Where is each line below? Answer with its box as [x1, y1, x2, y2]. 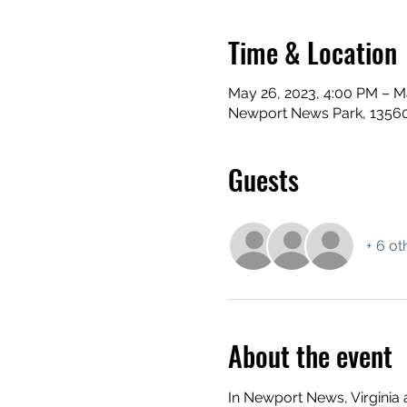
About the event [227, 335, 392, 376]
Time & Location [227, 32, 397, 73]
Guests [227, 159, 299, 200]
